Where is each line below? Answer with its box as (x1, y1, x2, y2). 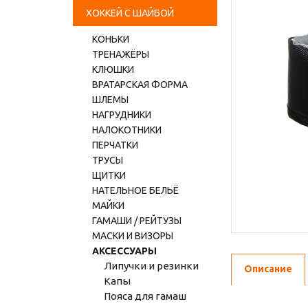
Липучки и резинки (104, 260, 199, 272)
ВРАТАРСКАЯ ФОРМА (92, 79, 188, 90)
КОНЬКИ (92, 34, 129, 45)
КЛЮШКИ (92, 64, 134, 75)
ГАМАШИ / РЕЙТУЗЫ (92, 215, 181, 226)
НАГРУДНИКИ (92, 109, 151, 120)
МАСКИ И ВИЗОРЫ (92, 230, 173, 241)
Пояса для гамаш (104, 290, 186, 302)
